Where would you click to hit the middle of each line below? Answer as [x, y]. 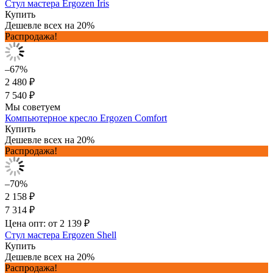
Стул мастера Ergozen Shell [61, 235]
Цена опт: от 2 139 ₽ [47, 223]
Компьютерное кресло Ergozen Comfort [86, 118]
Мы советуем [33, 107]
